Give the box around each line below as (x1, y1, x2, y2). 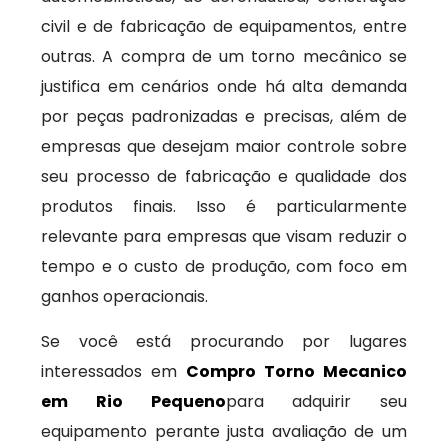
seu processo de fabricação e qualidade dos (41, 165, 407, 188)
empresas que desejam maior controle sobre (41, 135, 407, 158)
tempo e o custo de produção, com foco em (41, 255, 407, 278)
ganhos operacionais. (41, 285, 209, 308)
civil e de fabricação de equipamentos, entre (41, 15, 407, 38)
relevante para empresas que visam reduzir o (41, 225, 407, 248)
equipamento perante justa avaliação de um (41, 420, 407, 443)
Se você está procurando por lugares (41, 330, 407, 353)
